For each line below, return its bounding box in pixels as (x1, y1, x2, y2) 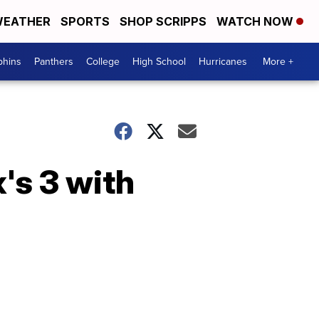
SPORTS (61, 14, 110, 28)
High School (132, 54, 186, 69)
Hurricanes (199, 54, 247, 69)
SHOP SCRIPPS (120, 14, 206, 28)
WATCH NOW (216, 14, 296, 28)
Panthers (34, 54, 73, 69)
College (86, 54, 120, 69)
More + (263, 54, 293, 69)
